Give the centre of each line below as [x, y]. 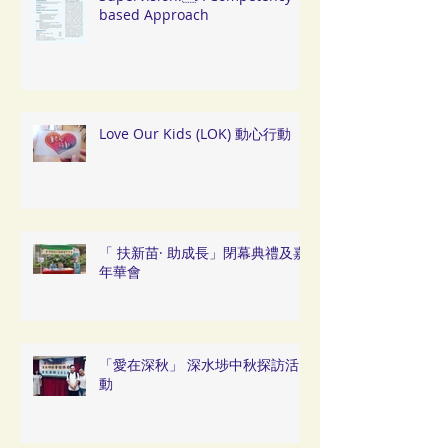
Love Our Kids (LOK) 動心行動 [195, 133]
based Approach [154, 14]
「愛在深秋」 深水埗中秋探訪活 [199, 364]
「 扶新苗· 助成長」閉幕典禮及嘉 [203, 252]
